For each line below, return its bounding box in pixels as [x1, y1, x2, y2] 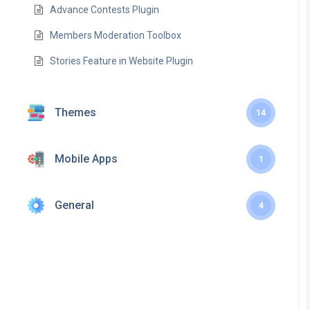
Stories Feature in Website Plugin [50, 55, 194, 66]
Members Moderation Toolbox [50, 30, 182, 41]
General [55, 199, 94, 212]
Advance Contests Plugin [50, 4, 160, 15]
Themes [55, 106, 96, 119]
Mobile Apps [55, 152, 118, 165]
